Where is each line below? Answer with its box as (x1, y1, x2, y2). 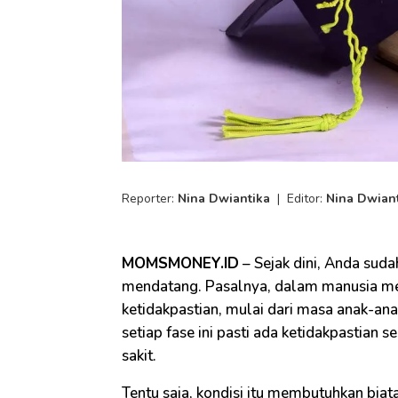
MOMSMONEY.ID (122, 252, 239, 274)
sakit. (122, 345, 156, 366)
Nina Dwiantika (178, 189, 270, 207)
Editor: (287, 189, 326, 207)
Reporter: (122, 189, 178, 207)
